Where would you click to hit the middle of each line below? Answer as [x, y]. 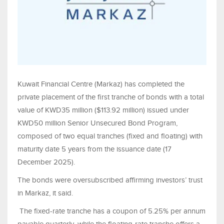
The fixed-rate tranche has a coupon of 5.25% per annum [111, 211]
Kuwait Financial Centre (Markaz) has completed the [101, 84]
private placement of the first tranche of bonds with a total [111, 97]
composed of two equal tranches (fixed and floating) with [110, 136]
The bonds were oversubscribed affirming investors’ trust [110, 180]
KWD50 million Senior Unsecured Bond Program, [97, 123]
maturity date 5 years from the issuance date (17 [94, 149]
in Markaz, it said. [45, 193]
